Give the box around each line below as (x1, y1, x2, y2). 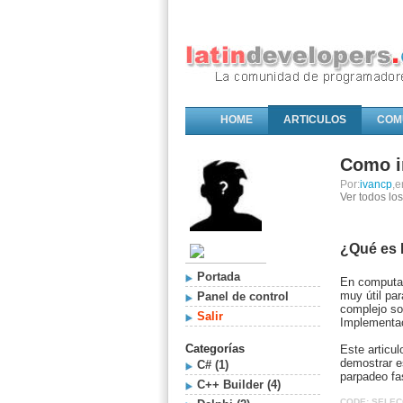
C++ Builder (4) (197, 378, 281, 391)
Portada (197, 270, 240, 283)
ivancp (360, 178, 392, 191)
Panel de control (197, 290, 289, 303)
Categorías (185, 342, 245, 355)
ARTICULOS (283, 113, 346, 126)
